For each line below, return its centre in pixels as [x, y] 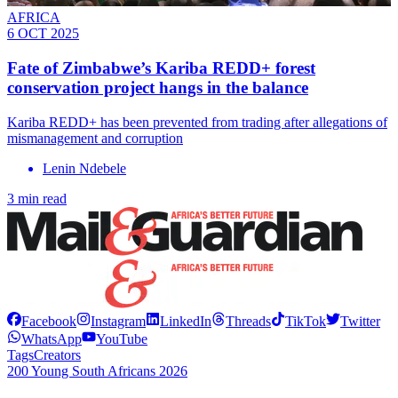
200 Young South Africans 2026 [97, 370]
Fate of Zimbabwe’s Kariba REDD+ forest [161, 68]
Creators [57, 354]
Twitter [360, 321]
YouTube [122, 338]
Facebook [49, 321]
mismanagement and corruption [95, 138]
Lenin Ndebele [84, 168]
